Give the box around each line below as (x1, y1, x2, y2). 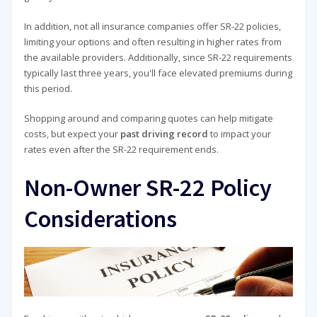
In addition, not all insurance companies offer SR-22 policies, (23, 19, 281, 33)
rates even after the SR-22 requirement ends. (23, 143, 219, 156)
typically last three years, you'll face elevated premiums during (23, 66, 292, 79)
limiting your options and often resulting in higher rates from (23, 35, 282, 48)
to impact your (207, 127, 271, 141)
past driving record (120, 127, 208, 141)
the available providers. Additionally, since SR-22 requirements (23, 50, 292, 64)
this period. (23, 81, 72, 95)
